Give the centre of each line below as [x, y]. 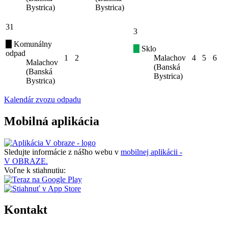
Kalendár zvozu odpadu [42, 99]
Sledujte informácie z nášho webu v [62, 152]
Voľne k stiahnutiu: [35, 170]
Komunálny [32, 44]
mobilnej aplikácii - [151, 152]
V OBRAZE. [26, 161]
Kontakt [26, 210]
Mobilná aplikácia [52, 121]
